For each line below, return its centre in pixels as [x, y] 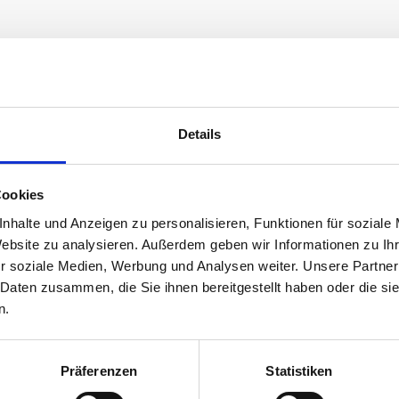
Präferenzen [99, 370]
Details [199, 134]
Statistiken [299, 370]
